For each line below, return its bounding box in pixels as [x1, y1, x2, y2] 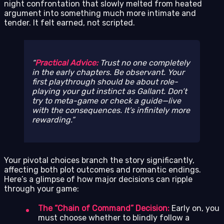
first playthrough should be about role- [32, 77, 178, 87]
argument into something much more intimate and [4, 8, 196, 18]
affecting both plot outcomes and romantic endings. [4, 164, 201, 174]
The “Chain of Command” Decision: [38, 203, 169, 213]
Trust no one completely [98, 58, 190, 68]
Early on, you [169, 203, 219, 213]
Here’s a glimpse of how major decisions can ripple [4, 174, 192, 184]
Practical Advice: [35, 58, 98, 68]
